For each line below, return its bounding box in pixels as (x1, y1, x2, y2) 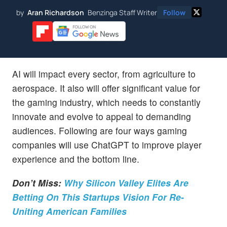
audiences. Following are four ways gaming (12, 124, 187, 137)
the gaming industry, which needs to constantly (12, 95, 201, 108)
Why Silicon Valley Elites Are (64, 176, 188, 189)
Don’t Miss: (12, 176, 64, 189)
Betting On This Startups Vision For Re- (12, 190, 184, 203)
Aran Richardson (27, 7, 84, 17)
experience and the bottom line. (12, 152, 139, 165)
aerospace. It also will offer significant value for (12, 81, 200, 94)
